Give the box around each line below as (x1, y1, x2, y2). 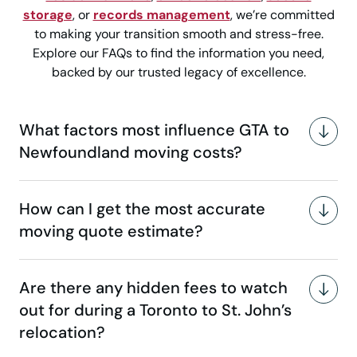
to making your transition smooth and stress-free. (33, 25, 324, 43)
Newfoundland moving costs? (19, 142, 242, 163)
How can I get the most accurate (19, 198, 265, 220)
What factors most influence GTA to (19, 120, 289, 141)
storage (22, 6, 73, 24)
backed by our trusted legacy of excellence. (51, 64, 306, 81)
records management (92, 6, 230, 24)
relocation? (19, 322, 105, 343)
